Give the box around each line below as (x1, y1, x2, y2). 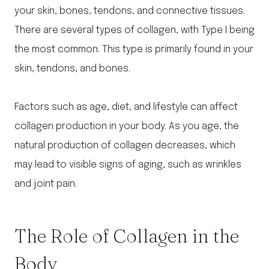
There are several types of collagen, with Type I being (14, 25, 255, 36)
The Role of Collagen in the (14, 224, 239, 247)
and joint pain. (14, 179, 77, 190)
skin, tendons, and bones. (14, 64, 130, 74)
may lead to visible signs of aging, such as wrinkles (14, 160, 241, 171)
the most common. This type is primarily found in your (14, 44, 253, 55)
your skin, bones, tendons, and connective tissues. (14, 6, 245, 17)
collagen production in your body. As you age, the (14, 121, 239, 132)
